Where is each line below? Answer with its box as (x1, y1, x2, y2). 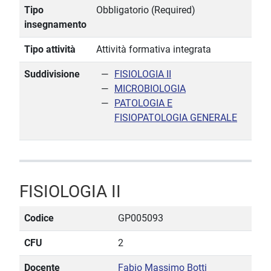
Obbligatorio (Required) (96, 4, 195, 16)
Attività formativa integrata (96, 44, 211, 56)
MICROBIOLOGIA (114, 83, 186, 95)
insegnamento (24, 19, 87, 31)
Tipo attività (24, 44, 76, 56)
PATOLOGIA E (114, 97, 172, 109)
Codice (24, 212, 54, 224)
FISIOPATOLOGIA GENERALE (114, 112, 237, 124)
